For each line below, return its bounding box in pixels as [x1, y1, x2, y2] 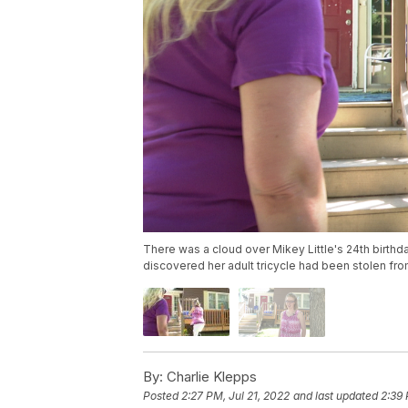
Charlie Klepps [163, 367, 257, 385]
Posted [143, 388, 181, 403]
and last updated [293, 388, 378, 403]
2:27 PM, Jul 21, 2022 [181, 388, 290, 403]
